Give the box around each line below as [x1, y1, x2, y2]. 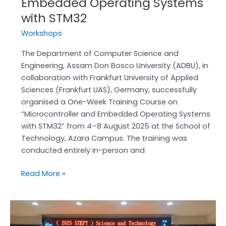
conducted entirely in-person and [21, 145, 145, 156]
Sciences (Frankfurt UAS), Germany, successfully [21, 85, 197, 95]
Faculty [20, 201, 47, 211]
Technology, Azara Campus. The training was [21, 133, 187, 144]
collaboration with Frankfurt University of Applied [21, 73, 198, 83]
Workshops [21, 28, 62, 38]
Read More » [21, 168, 66, 179]
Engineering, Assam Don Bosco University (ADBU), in [21, 61, 208, 71]
